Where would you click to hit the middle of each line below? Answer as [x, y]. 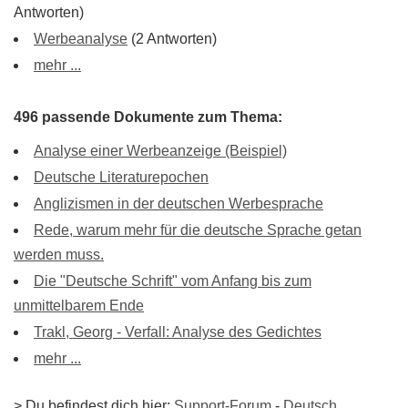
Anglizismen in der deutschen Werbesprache [178, 204]
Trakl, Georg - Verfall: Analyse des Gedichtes [178, 332]
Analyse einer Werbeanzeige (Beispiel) [160, 151]
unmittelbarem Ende [79, 306]
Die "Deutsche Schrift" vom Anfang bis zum [173, 281]
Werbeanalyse [81, 39]
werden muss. [59, 255]
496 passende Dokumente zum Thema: [148, 117]
